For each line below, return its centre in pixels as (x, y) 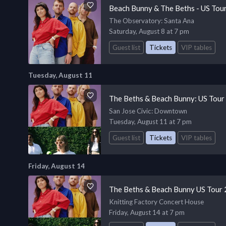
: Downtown (169, 111)
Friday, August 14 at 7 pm (147, 213)
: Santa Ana (178, 20)
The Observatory (135, 20)
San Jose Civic (130, 111)
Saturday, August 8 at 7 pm (149, 31)
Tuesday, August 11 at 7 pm (150, 122)
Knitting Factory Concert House (156, 202)
